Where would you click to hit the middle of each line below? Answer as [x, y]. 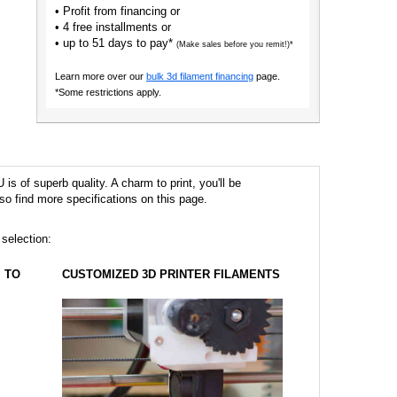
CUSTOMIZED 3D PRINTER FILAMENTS [171, 274]
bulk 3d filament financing [199, 76]
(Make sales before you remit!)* [234, 44]
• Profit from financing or [117, 11]
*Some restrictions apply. [108, 92]
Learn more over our [99, 76]
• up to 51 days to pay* [115, 43]
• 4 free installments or [113, 27]
